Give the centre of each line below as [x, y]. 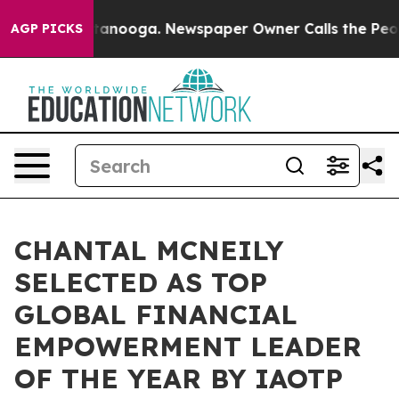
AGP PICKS [47, 28]
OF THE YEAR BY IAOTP [179, 379]
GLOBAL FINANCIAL [156, 314]
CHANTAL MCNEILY [149, 250]
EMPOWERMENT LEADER [188, 346]
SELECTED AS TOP [141, 282]
